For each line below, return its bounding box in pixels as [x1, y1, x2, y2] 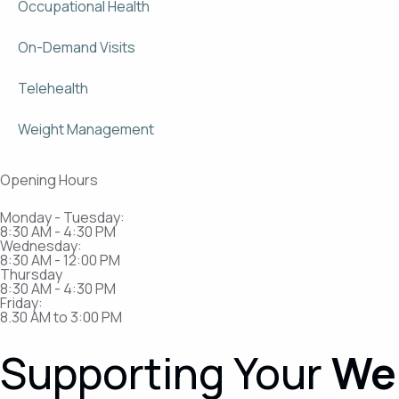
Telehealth [18, 78, 88, 98]
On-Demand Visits [18, 37, 135, 57]
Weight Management [18, 119, 154, 139]
